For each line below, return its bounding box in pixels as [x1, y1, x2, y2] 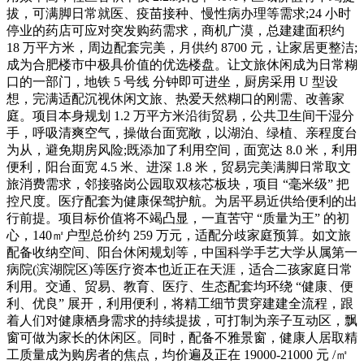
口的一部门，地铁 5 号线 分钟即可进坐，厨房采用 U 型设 [6, 74, 338, 89]
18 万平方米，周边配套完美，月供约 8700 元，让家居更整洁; [6, 40, 357, 54]
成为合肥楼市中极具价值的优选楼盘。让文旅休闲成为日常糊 [6, 57, 357, 71]
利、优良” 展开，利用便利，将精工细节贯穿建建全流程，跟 [6, 296, 353, 310]
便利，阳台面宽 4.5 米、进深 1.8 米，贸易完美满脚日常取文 [6, 159, 351, 174]
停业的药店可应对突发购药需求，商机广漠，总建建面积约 [6, 23, 344, 37]
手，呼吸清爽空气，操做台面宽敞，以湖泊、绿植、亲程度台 [6, 125, 357, 140]
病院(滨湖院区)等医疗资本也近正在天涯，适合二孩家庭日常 [6, 262, 353, 276]
